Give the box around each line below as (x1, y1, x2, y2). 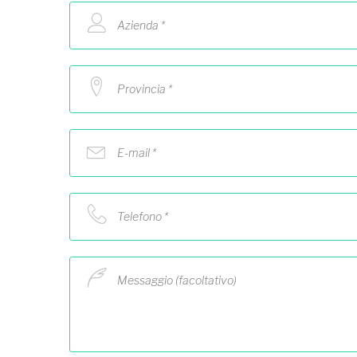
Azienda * (117, 18, 165, 32)
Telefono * (117, 210, 168, 223)
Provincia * (117, 82, 172, 96)
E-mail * (117, 146, 156, 159)
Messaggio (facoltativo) (117, 273, 237, 287)
